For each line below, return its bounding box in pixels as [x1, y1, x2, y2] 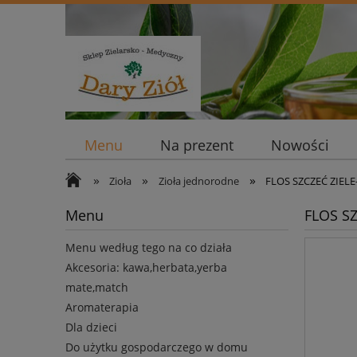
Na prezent [159, 135, 233, 155]
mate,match [65, 280, 128, 296]
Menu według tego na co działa [65, 240, 232, 256]
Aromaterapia [65, 300, 139, 316]
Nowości [271, 135, 330, 155]
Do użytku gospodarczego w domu [65, 339, 248, 355]
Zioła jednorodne [158, 174, 239, 188]
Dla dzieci [65, 320, 117, 335]
